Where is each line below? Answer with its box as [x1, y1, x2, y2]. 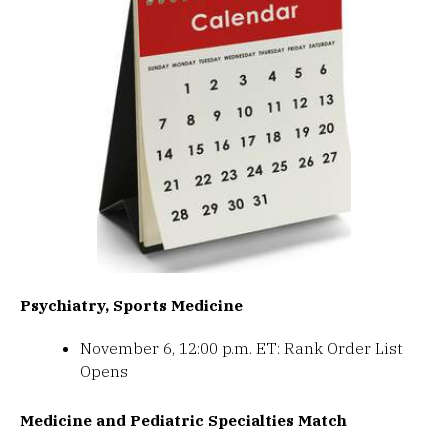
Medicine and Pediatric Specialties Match [20, 410, 347, 431]
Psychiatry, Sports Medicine [20, 295, 243, 316]
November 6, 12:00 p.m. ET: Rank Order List [80, 338, 404, 359]
